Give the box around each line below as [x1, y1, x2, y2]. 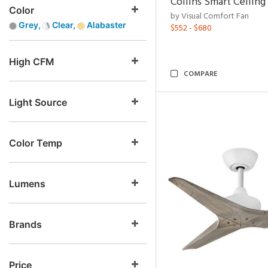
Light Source [9, 96, 67, 108]
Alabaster [85, 20, 126, 30]
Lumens [9, 178, 45, 190]
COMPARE [184, 68, 217, 80]
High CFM [9, 56, 54, 68]
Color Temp [9, 137, 62, 149]
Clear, [50, 20, 77, 30]
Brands [9, 218, 42, 230]
